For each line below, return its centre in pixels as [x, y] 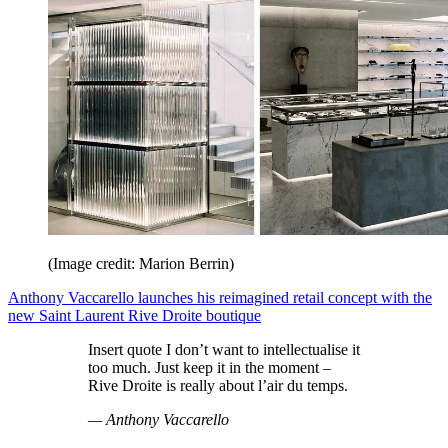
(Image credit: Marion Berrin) [141, 263]
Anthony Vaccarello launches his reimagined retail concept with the [220, 297]
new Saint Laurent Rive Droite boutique [134, 315]
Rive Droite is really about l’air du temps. [218, 385]
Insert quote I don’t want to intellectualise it [224, 349]
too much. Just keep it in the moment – [209, 367]
